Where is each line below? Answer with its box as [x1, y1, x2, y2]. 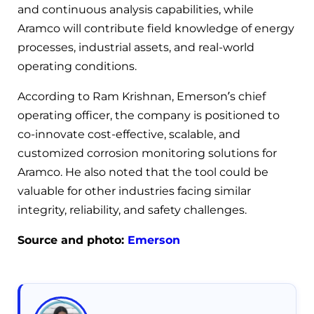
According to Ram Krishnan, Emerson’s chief [18, 90, 266, 104]
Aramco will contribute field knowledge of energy [18, 22, 294, 36]
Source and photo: [18, 233, 128, 247]
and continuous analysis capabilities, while [18, 3, 254, 17]
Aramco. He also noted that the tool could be [18, 165, 268, 179]
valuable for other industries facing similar [18, 184, 251, 198]
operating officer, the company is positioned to [18, 109, 280, 123]
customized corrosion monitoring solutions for [18, 146, 277, 161]
